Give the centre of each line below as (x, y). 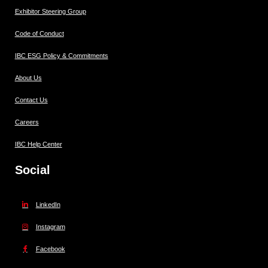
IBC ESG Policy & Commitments (61, 55)
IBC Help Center (38, 144)
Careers (27, 122)
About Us (28, 77)
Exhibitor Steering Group (50, 11)
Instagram (50, 226)
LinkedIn (48, 204)
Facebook (50, 249)
